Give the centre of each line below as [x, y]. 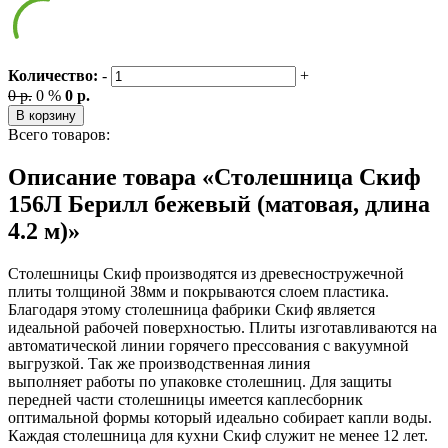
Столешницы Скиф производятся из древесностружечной [206, 274]
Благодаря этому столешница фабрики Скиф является [191, 310]
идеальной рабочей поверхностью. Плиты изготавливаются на [222, 328]
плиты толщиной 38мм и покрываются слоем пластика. [198, 292]
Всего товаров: [59, 135]
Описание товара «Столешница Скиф [214, 177]
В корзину [46, 116]
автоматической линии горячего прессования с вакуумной [208, 346]
